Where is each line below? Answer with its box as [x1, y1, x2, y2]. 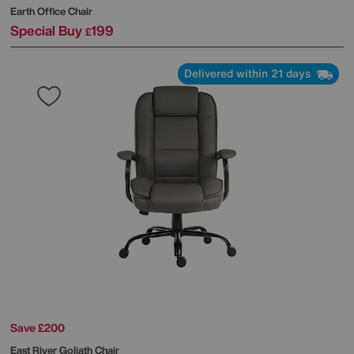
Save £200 [10, 318, 65, 336]
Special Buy [10, 21, 82, 41]
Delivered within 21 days [184, 65, 314, 82]
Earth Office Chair [10, 4, 92, 20]
